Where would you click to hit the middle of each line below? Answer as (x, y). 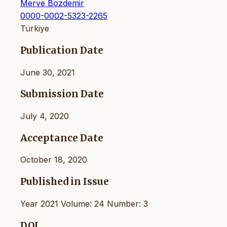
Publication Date (62, 50)
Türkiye (35, 29)
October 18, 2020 (54, 160)
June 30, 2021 (48, 72)
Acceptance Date (62, 138)
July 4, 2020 (45, 116)
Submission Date (62, 94)
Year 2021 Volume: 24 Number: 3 (84, 203)
